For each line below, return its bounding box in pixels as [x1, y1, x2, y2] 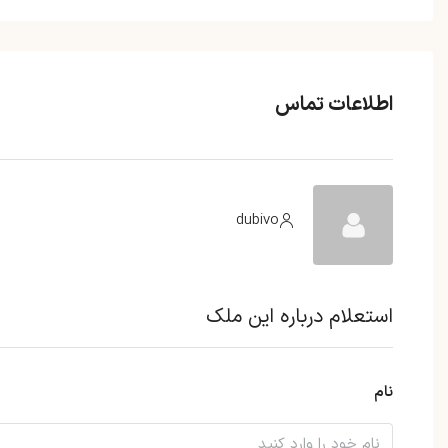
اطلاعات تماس [275, 90, 393, 121]
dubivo [236, 208, 279, 232]
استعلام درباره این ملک [206, 302, 393, 333]
